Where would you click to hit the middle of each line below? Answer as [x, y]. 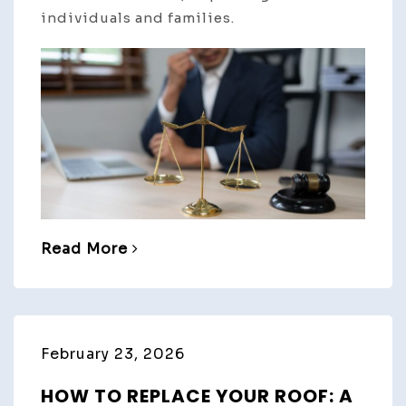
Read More [84, 249]
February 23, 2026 [113, 354]
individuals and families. [138, 18]
